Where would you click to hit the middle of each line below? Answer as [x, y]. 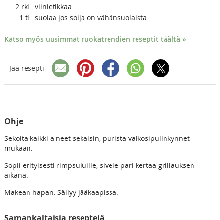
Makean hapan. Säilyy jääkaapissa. [61, 192]
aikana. [16, 175]
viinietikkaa [53, 6]
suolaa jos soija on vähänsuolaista [91, 17]
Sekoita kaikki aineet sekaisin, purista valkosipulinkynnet [97, 138]
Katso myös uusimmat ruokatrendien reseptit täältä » [95, 39]
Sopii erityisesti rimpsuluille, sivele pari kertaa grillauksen [99, 165]
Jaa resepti [27, 68]
